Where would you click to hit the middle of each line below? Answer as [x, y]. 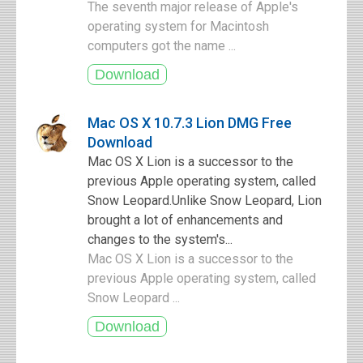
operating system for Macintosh [178, 26]
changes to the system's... [160, 239]
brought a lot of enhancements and [185, 220]
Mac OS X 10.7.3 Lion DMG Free [190, 123]
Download [120, 142]
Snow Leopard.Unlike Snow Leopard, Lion [205, 201]
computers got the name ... [163, 46]
